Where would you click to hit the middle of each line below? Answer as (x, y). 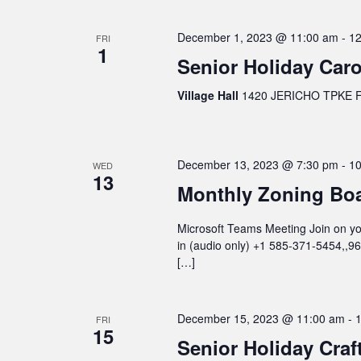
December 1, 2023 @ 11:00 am (257, 37)
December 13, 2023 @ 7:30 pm (257, 165)
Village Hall (209, 95)
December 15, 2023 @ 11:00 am (261, 319)
